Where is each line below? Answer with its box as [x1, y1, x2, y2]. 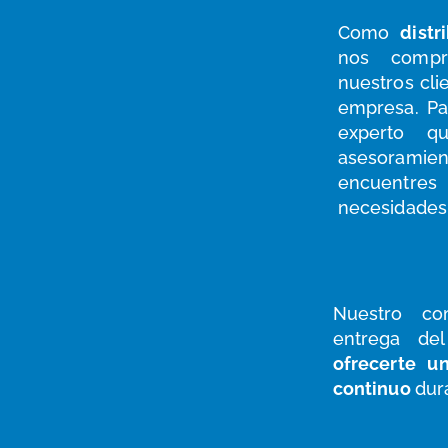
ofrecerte [332, 353, 416, 374]
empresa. [337, 97, 427, 119]
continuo [332, 378, 411, 399]
